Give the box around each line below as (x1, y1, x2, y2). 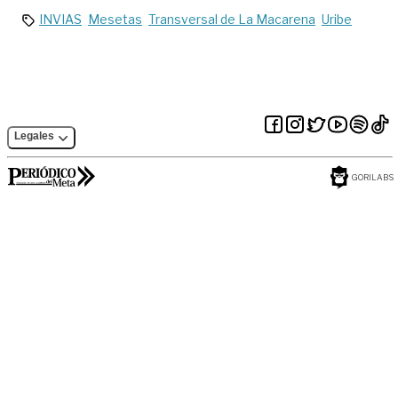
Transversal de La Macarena (148, 11, 315, 27)
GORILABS (352, 171, 394, 182)
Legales (14, 129, 54, 142)
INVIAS (39, 11, 82, 27)
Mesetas (88, 11, 142, 27)
